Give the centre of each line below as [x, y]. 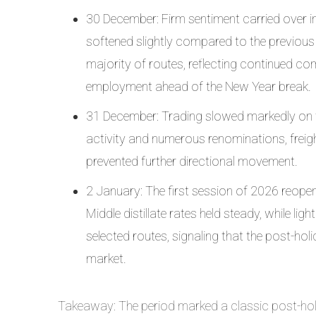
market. [106, 259]
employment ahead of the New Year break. [199, 86]
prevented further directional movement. [192, 161]
